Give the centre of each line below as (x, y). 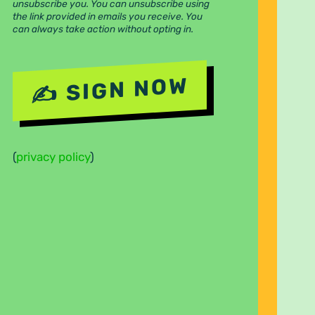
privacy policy (53, 156)
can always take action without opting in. (103, 29)
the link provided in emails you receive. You (107, 17)
